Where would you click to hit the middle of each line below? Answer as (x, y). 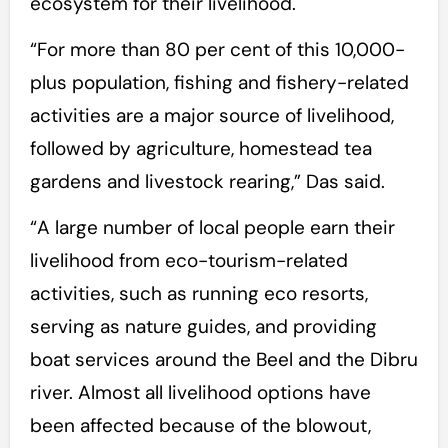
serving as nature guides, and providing (203, 327)
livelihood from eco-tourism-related (188, 261)
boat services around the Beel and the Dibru (223, 360)
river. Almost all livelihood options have (200, 393)
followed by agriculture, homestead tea (200, 149)
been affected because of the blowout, (200, 426)
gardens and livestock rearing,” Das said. (207, 182)
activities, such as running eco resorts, (198, 294)
